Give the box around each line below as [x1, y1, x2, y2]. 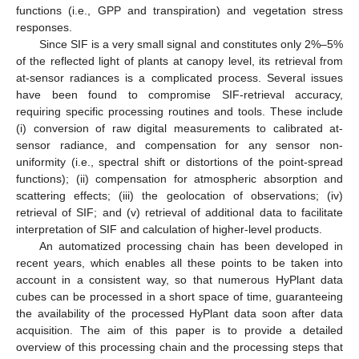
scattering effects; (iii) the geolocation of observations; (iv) [16, 188, 343, 202]
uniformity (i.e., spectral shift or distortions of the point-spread [16, 155, 343, 168]
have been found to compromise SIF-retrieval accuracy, [16, 87, 343, 101]
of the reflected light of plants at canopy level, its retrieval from [16, 54, 343, 67]
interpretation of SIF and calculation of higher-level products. [16, 222, 322, 236]
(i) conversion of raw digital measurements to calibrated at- [16, 121, 343, 135]
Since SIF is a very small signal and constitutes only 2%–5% [38, 37, 343, 50]
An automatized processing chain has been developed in [38, 239, 343, 252]
